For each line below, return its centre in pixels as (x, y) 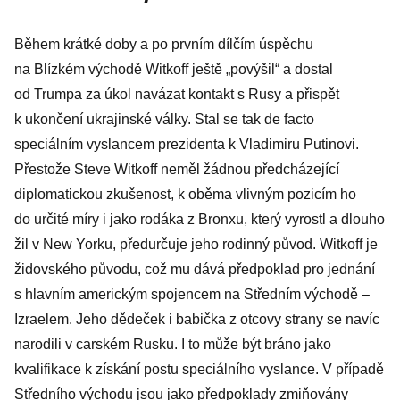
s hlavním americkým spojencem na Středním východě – (192, 294)
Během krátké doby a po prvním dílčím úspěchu (164, 44)
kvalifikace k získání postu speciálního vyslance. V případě (199, 369)
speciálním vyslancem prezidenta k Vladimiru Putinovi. (187, 144)
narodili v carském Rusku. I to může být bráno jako (173, 344)
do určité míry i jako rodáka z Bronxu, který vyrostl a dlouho (200, 219)
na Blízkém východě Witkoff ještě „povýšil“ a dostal (174, 69)
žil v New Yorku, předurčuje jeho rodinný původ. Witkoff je (196, 244)
